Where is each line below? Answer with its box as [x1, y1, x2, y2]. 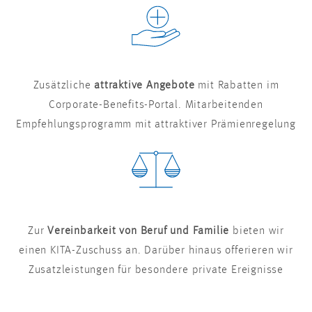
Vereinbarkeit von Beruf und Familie [47, 226, 230, 237]
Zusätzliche [33, 80, 95, 92]
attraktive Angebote [94, 80, 195, 92]
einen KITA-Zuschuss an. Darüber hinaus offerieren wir [19, 245, 293, 257]
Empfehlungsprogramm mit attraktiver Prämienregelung [16, 119, 296, 131]
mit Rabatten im [194, 80, 279, 92]
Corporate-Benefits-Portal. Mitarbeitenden [49, 100, 263, 111]
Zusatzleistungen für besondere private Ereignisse [28, 265, 284, 276]
